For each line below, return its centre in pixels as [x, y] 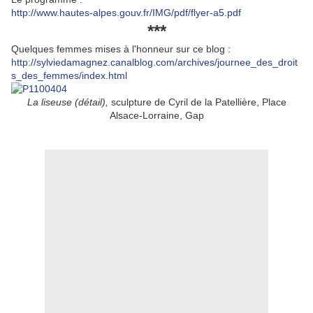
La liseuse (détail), [67, 102]
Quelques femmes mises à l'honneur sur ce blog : [121, 49]
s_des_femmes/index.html [69, 76]
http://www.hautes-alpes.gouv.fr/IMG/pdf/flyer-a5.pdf [126, 13]
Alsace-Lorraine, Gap [156, 116]
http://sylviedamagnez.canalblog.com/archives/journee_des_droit [154, 63]
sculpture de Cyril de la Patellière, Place [197, 102]
